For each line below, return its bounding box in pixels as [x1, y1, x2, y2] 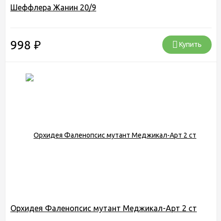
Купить [178, 40, 202, 48]
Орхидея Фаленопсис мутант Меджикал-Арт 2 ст [10, 203, 197, 213]
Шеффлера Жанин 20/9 [10, 2, 96, 12]
